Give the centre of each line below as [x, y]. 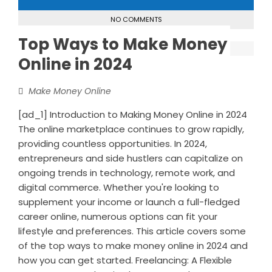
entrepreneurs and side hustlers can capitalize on [131, 158]
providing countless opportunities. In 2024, [113, 144]
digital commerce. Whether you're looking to [119, 188]
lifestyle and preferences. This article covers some [132, 231]
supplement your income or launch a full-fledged [129, 202]
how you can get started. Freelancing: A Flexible [125, 260]
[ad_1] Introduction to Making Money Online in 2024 [133, 115]
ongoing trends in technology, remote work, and [127, 173]
